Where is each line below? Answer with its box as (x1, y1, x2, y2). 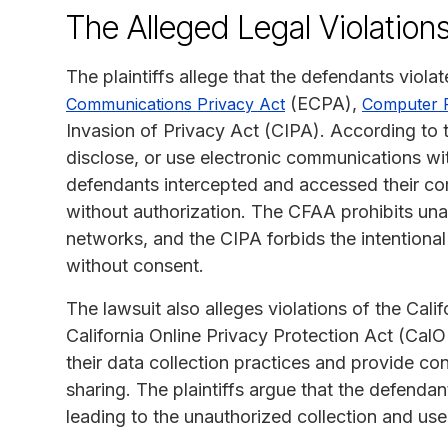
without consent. (66, 254, 204, 276)
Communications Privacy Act (66, 93, 285, 114)
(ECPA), (285, 92, 362, 114)
